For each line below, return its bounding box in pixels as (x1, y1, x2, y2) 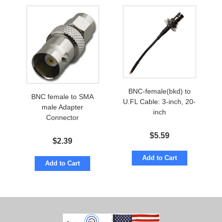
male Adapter (42, 103, 84, 111)
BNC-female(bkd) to (128, 87, 191, 96)
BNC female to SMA (31, 93, 94, 101)
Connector (46, 113, 79, 122)
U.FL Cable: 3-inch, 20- (123, 98, 196, 106)
